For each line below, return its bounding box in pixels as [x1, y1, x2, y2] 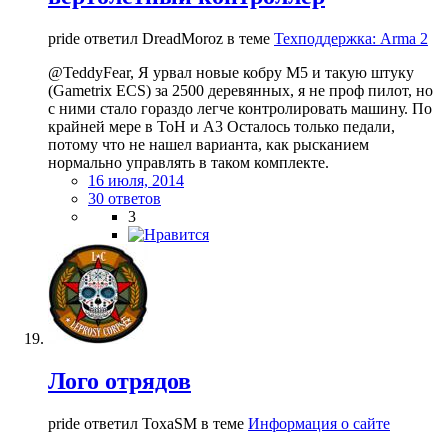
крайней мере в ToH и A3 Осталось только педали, [48, 118, 395, 136]
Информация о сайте [248, 415, 390, 433]
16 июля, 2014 [88, 172, 184, 190]
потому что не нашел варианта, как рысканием [48, 136, 369, 154]
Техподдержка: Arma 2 [274, 30, 428, 48]
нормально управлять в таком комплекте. [48, 154, 329, 172]
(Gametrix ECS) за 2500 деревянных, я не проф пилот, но [48, 82, 433, 100]
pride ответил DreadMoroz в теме [48, 30, 274, 48]
